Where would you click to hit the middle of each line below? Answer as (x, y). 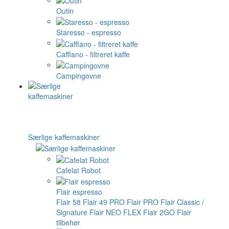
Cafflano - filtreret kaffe (93, 54)
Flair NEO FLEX (115, 212)
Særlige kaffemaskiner (64, 137)
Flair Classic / (182, 202)
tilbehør (68, 222)
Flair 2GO (159, 212)
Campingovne (79, 75)
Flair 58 (68, 202)
